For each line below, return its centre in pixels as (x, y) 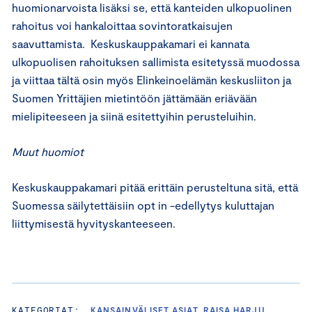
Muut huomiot (48, 152)
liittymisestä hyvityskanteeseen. (94, 224)
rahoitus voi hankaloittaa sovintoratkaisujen (122, 26)
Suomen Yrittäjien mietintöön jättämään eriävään (134, 98)
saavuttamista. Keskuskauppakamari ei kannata (131, 44)
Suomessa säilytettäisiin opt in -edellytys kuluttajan (143, 205)
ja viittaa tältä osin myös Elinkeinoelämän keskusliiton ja (151, 80)
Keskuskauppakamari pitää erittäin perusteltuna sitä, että (155, 187)
